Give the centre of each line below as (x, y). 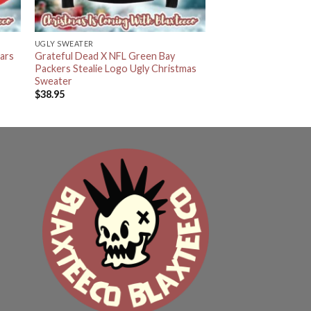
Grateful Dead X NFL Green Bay (104, 56)
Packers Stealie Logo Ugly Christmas (115, 68)
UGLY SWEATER (64, 43)
